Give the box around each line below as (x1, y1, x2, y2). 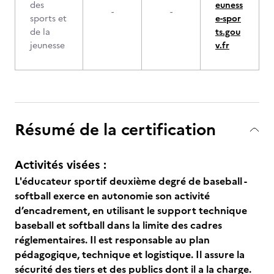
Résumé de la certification (15, 117, 216, 141)
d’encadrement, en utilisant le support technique (15, 203, 247, 218)
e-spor (215, 12, 241, 25)
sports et (30, 12, 67, 25)
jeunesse (30, 39, 65, 52)
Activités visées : (15, 156, 106, 174)
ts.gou (215, 26, 240, 39)
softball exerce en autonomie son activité (15, 188, 210, 203)
